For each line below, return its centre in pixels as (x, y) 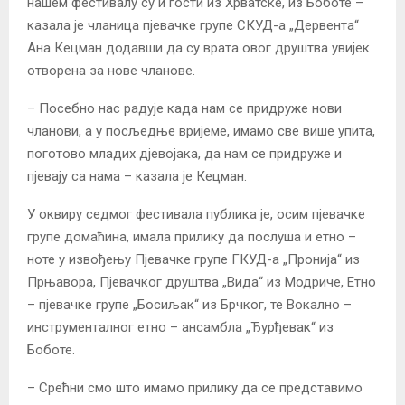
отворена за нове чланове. (111, 70)
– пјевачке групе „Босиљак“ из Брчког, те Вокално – (189, 304)
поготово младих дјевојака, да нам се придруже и (184, 153)
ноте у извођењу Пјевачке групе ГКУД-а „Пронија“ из (193, 259)
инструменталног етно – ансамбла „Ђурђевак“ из (180, 327)
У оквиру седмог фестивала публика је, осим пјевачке (196, 214)
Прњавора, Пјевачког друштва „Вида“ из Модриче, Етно (202, 282)
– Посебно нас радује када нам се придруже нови (184, 108)
